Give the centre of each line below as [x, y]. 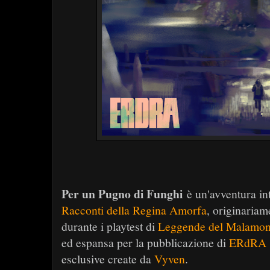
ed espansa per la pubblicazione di [145, 243]
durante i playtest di [110, 226]
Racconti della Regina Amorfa [134, 210]
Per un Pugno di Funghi [122, 194]
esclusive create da [108, 259]
